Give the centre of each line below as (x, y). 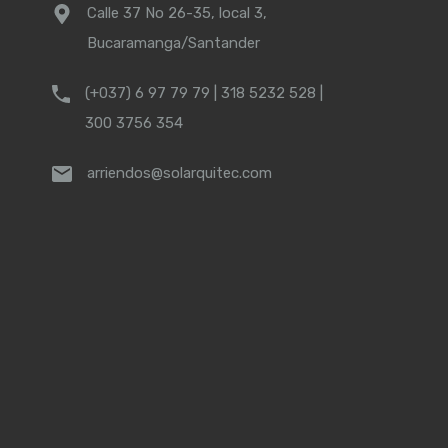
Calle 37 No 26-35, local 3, (177, 12)
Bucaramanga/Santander (173, 42)
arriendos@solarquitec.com (179, 172)
